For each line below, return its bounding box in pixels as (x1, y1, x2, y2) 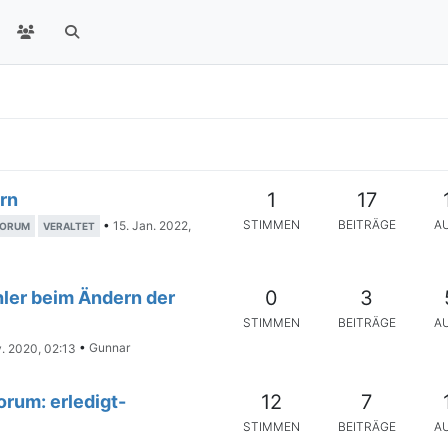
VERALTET (43, 220, 95, 233)
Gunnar (89, 340, 130, 356)
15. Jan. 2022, (113, 218, 191, 234)
